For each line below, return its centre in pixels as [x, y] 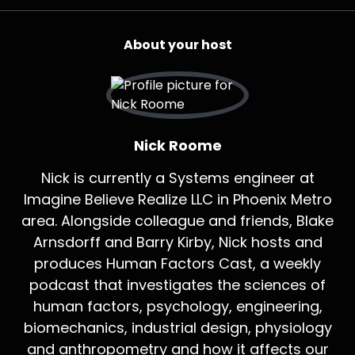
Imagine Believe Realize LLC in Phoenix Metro [177, 199]
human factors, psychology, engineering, [177, 306]
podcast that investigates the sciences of [177, 284]
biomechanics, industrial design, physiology [177, 327]
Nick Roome [177, 145]
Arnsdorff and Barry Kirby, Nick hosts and [177, 242]
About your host [177, 44]
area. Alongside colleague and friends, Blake [177, 220]
